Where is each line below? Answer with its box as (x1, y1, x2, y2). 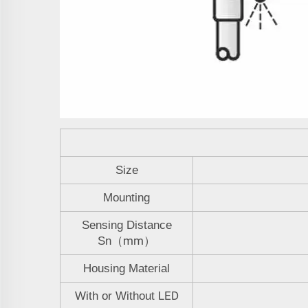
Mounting (103, 190, 150, 204)
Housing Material (83, 261, 170, 275)
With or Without (74, 289, 158, 302)
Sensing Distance (81, 218, 172, 232)
